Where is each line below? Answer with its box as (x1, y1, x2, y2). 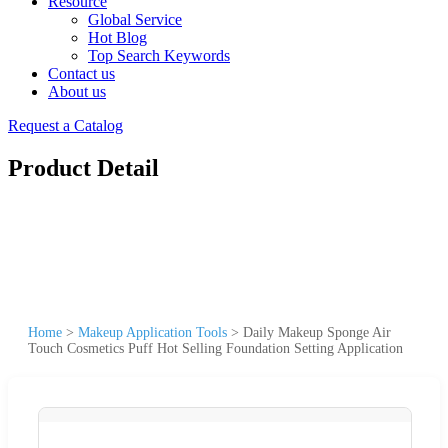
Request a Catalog (8, 117, 123, 134)
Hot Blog (88, 29, 147, 46)
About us (48, 83, 106, 100)
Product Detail (8, 154, 159, 181)
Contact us (48, 65, 115, 82)
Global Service (88, 11, 182, 28)
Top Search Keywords (88, 47, 230, 64)
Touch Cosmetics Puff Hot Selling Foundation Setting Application (28, 340, 403, 356)
